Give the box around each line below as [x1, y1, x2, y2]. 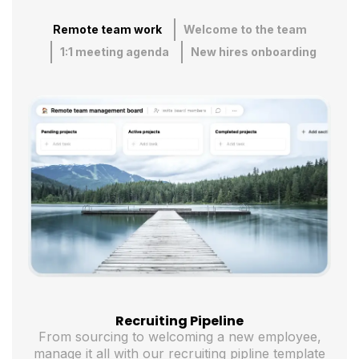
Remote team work [52, 22, 162, 37]
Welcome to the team [183, 22, 307, 37]
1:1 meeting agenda [60, 45, 169, 59]
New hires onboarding [191, 45, 317, 59]
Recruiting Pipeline [115, 312, 244, 331]
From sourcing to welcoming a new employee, [38, 329, 321, 345]
